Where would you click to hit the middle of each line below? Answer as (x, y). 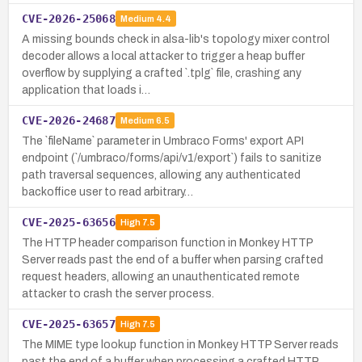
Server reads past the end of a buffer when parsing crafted (173, 259)
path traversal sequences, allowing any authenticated (161, 175)
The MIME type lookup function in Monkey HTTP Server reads (180, 344)
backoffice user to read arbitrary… (107, 192)
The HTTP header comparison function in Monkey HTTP (167, 242)
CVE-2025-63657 (69, 324)
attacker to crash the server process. (118, 293)
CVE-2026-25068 (69, 18)
